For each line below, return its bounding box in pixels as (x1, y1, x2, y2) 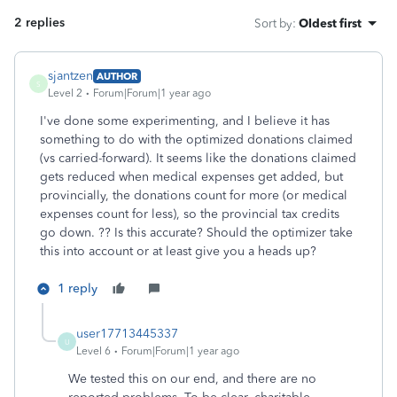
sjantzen (48, 68, 93, 83)
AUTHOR (97, 69, 137, 82)
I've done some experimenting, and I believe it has (40, 113, 330, 128)
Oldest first (299, 16, 362, 30)
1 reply (58, 281, 97, 296)
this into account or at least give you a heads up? (40, 244, 316, 259)
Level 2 (48, 87, 82, 99)
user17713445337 (76, 326, 178, 341)
